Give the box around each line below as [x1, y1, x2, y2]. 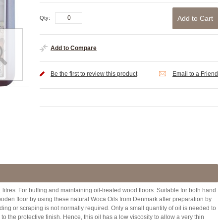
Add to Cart [177, 14, 213, 22]
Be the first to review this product [51, 70, 137, 77]
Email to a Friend [172, 70, 218, 77]
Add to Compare [51, 45, 97, 52]
